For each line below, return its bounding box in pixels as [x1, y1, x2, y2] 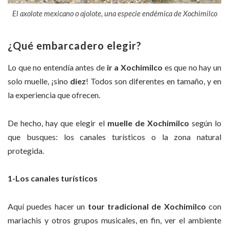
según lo [189, 118, 222, 128]
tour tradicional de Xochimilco [87, 201, 206, 211]
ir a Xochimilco [106, 62, 163, 73]
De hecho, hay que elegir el [8, 118, 107, 128]
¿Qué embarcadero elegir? [8, 39, 142, 52]
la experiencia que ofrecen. [8, 90, 100, 100]
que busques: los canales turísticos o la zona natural [8, 131, 221, 142]
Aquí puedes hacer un [8, 201, 88, 211]
